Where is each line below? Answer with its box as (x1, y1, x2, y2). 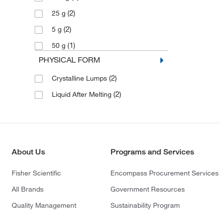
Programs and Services (110, 147, 195, 157)
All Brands (12, 185, 44, 194)
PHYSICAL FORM (38, 55, 100, 65)
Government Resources (110, 185, 185, 194)
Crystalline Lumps (51, 74, 109, 83)
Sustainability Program (110, 201, 180, 210)
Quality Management (12, 201, 76, 210)
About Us (12, 147, 45, 157)
